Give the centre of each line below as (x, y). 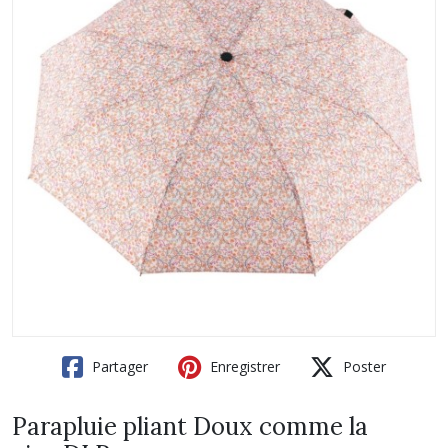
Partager (118, 366)
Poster (362, 366)
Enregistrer (243, 366)
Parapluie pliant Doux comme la (190, 426)
